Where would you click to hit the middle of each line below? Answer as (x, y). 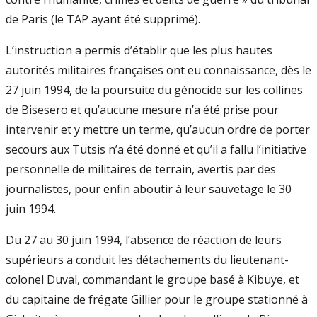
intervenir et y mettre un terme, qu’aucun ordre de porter (158, 129)
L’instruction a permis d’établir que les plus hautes (139, 50)
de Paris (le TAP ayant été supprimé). (103, 19)
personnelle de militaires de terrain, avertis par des (141, 169)
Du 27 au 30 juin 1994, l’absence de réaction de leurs (144, 240)
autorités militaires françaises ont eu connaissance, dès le (158, 70)
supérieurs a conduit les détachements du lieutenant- (147, 260)
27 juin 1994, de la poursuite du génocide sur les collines (154, 90)
